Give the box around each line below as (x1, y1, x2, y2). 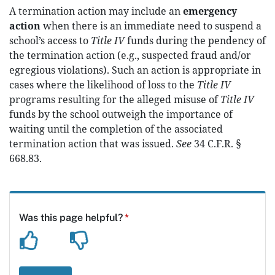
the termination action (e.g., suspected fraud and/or (9, 48, 251, 62)
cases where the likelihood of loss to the (9, 78, 197, 91)
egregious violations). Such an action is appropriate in (9, 63, 261, 77)
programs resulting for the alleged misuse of (9, 93, 220, 106)
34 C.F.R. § (192, 137, 241, 150)
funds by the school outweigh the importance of (9, 107, 233, 121)
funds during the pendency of (125, 34, 266, 47)
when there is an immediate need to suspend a (41, 19, 261, 33)
